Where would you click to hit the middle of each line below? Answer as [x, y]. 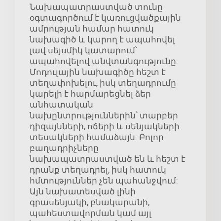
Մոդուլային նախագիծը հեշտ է [98, 72]
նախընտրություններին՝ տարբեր [104, 116]
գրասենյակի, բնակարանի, [90, 203]
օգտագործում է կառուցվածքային [105, 18]
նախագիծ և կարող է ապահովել [102, 40]
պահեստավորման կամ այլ [91, 213]
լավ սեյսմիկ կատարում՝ [83, 51]
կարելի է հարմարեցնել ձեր [90, 94]
